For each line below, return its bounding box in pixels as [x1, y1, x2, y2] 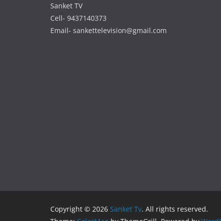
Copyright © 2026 [50, 204, 110, 214]
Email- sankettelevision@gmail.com [50, 26, 167, 36]
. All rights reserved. [142, 204, 208, 214]
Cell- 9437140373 [50, 13, 107, 23]
